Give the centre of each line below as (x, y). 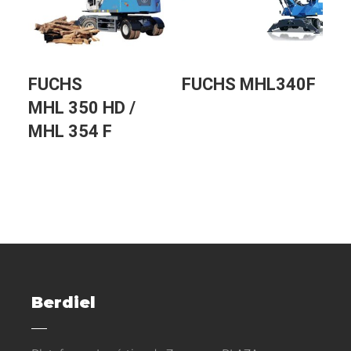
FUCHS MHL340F (248, 84)
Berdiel (63, 302)
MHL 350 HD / (82, 107)
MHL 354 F (70, 131)
